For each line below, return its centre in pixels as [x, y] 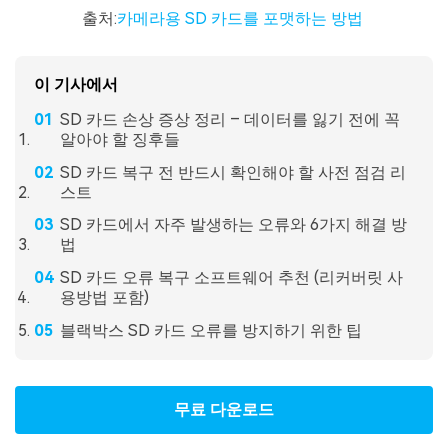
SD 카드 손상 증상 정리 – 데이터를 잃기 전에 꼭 [229, 119]
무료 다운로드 [224, 409]
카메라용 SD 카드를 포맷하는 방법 [241, 18]
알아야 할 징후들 [119, 139]
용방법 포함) [104, 298]
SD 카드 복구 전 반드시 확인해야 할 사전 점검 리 [232, 172]
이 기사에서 [76, 84]
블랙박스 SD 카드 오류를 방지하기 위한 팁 [210, 330]
